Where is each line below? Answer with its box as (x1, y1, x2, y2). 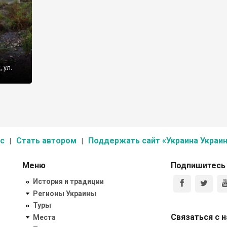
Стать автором (16, 136, 77, 145)
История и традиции (33, 177, 104, 185)
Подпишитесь (170, 161, 225, 170)
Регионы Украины (33, 189, 96, 198)
